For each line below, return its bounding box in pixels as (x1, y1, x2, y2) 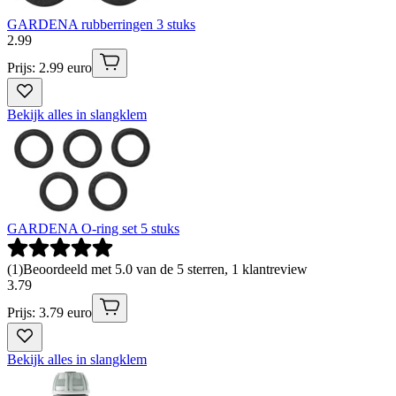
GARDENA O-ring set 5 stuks (7, 220, 179, 236)
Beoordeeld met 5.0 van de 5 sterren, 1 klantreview (23, 261, 308, 277)
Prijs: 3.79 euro (7, 304, 92, 320)
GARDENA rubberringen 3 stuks (7, 16, 195, 32)
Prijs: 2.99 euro (7, 59, 92, 75)
